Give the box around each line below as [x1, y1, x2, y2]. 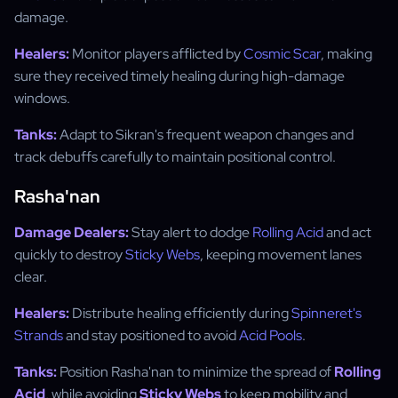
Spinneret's [291, 304, 362, 322]
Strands [14, 326, 63, 345]
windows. [14, 89, 70, 107]
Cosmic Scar [243, 44, 321, 63]
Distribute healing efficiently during [69, 304, 291, 322]
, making [321, 44, 372, 63]
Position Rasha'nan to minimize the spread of [57, 362, 334, 381]
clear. [14, 267, 47, 286]
